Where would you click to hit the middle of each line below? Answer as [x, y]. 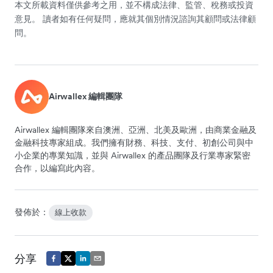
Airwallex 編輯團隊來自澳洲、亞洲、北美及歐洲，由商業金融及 [136, 129]
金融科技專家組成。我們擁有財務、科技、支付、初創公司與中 [134, 142]
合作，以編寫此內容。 [57, 168]
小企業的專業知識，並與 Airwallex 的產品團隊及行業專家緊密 [133, 155]
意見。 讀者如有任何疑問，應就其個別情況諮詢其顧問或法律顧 [135, 19]
